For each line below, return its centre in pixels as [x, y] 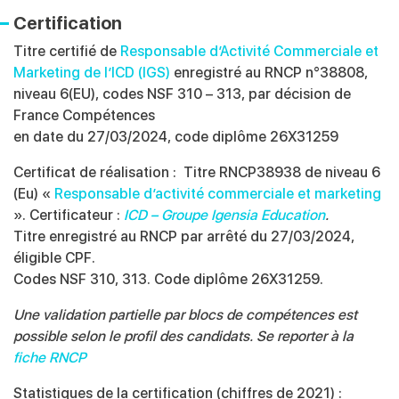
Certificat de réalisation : [98, 173]
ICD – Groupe [167, 216]
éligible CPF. [54, 258]
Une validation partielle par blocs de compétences [175, 315]
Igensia [234, 216]
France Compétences [84, 116]
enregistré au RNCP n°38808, [271, 73]
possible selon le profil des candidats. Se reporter [172, 337]
